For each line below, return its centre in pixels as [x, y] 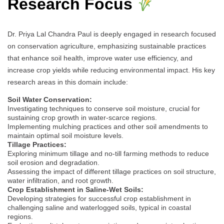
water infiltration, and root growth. [60, 180]
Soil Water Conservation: [50, 99]
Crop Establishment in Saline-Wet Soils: [75, 189]
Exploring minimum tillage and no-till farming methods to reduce [108, 153]
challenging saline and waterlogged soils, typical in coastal [99, 207]
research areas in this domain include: [68, 82]
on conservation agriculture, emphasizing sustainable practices [107, 46]
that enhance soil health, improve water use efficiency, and [100, 58]
